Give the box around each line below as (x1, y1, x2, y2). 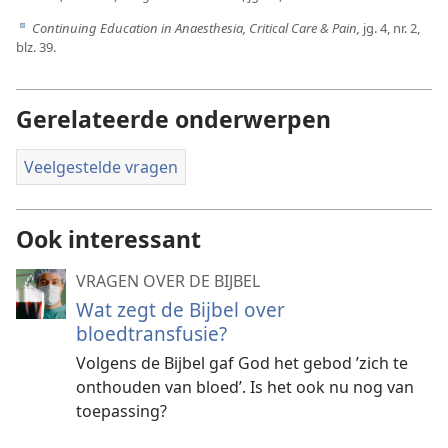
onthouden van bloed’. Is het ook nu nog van (76, 376, 414, 399)
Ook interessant (16, 223, 201, 256)
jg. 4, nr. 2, (360, 18, 420, 37)
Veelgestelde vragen (24, 155, 178, 178)
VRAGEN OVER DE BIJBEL (76, 270, 260, 293)
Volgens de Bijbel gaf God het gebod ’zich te (76, 352, 408, 375)
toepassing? (76, 400, 167, 423)
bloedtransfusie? (76, 320, 227, 348)
